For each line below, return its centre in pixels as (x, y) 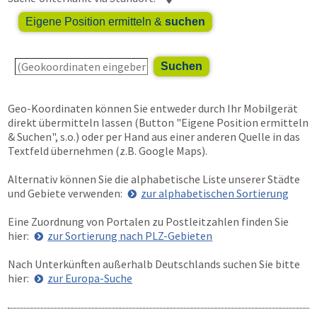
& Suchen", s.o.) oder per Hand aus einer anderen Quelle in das (154, 137)
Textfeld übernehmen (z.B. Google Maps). (108, 151)
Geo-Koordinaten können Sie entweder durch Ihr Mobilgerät (153, 108)
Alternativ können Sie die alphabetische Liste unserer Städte (154, 179)
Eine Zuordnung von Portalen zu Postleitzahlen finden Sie (148, 221)
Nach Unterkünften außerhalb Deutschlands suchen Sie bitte (154, 264)
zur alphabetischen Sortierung (215, 193)
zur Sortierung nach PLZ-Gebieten (130, 236)
